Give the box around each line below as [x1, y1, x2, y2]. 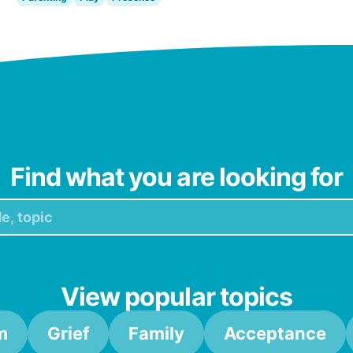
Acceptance [224, 322, 326, 344]
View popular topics [61, 281, 292, 312]
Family [128, 322, 184, 344]
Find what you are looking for [9, 161, 344, 192]
